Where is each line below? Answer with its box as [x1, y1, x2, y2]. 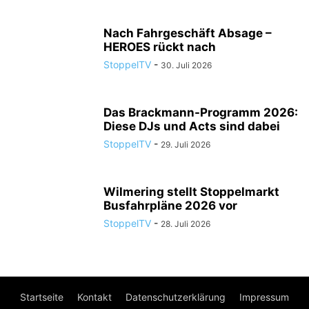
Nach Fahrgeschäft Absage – [103, 26, 272, 40]
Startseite [20, 291, 63, 303]
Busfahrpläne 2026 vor [103, 199, 237, 212]
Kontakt [77, 291, 112, 303]
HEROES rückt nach [103, 40, 216, 54]
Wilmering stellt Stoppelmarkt [103, 185, 279, 199]
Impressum [239, 291, 289, 303]
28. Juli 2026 [161, 219, 210, 229]
